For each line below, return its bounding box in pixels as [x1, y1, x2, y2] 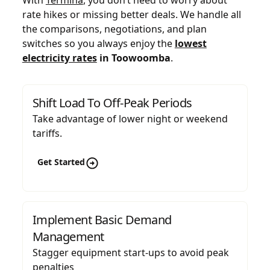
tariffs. [32, 126, 62, 140]
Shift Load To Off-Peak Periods [32, 94, 192, 111]
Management [32, 228, 104, 245]
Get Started [37, 155, 85, 168]
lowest [174, 36, 207, 50]
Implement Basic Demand [32, 211, 172, 228]
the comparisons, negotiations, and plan [22, 22, 207, 36]
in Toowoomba [96, 51, 171, 64]
